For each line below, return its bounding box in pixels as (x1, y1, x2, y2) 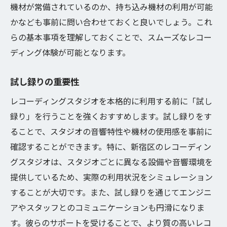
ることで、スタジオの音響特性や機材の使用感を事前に (10, 125, 212, 137)
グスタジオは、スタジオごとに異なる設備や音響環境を (10, 156, 213, 168)
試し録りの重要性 (10, 75, 79, 88)
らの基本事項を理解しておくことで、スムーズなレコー (10, 31, 212, 43)
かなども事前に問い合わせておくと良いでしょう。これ (10, 16, 212, 28)
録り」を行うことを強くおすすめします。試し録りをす (10, 110, 212, 122)
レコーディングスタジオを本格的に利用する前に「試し (10, 95, 212, 107)
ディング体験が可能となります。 (10, 46, 130, 58)
